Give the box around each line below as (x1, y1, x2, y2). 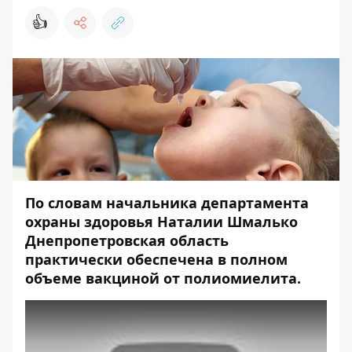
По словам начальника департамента (25, 193, 309, 213)
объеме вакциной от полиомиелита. (25, 269, 301, 288)
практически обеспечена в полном (25, 250, 288, 269)
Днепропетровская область (25, 231, 229, 251)
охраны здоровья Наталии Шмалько (25, 212, 298, 232)
